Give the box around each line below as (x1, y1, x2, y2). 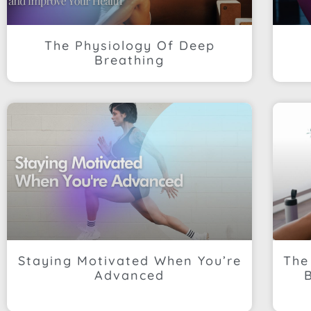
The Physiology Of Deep (44, 37, 215, 54)
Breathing (94, 52, 165, 69)
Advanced (94, 267, 165, 283)
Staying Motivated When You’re (17, 252, 242, 269)
